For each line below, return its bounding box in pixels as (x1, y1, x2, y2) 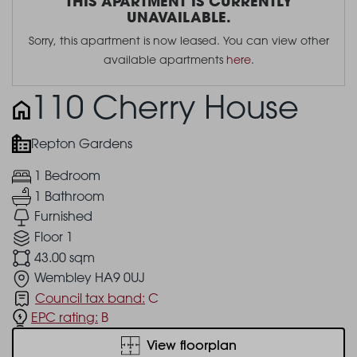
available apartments (103, 53, 226, 67)
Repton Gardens (31, 135, 132, 152)
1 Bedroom (34, 167, 100, 184)
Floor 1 (34, 228, 73, 245)
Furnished (34, 208, 92, 225)
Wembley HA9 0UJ (34, 269, 145, 286)
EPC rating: (31, 308, 98, 325)
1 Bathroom (34, 187, 104, 204)
